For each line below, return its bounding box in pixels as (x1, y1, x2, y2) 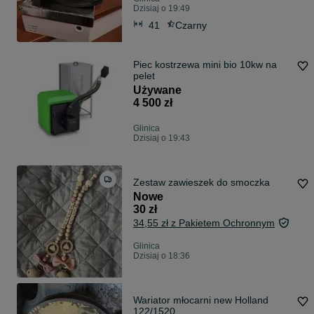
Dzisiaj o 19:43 (133, 133, 190, 144)
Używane (133, 84, 182, 97)
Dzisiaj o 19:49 (133, 4, 190, 14)
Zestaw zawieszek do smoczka (133, 177, 270, 189)
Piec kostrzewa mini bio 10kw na (133, 59, 277, 71)
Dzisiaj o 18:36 (133, 251, 190, 261)
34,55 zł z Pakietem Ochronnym (133, 217, 275, 229)
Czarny (175, 19, 207, 31)
